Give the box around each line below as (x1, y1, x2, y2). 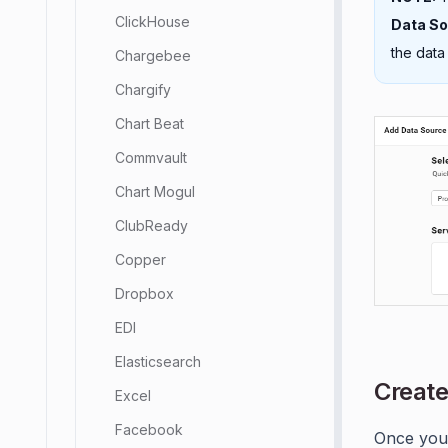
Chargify (115, 81, 171, 98)
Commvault (115, 149, 187, 166)
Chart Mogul (115, 183, 195, 200)
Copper (115, 251, 166, 268)
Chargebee (115, 47, 191, 64)
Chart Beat (115, 115, 184, 132)
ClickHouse (115, 13, 190, 30)
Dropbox (115, 285, 174, 302)
